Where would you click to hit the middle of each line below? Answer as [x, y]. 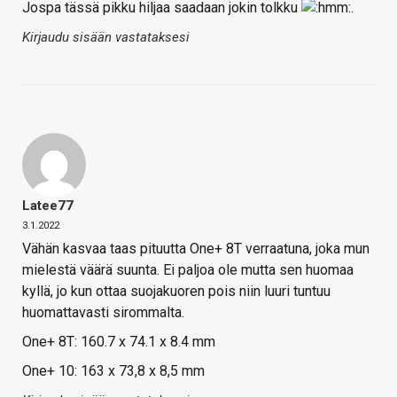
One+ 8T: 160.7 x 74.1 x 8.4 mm [119, 342]
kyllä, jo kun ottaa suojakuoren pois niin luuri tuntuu [176, 292]
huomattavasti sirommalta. [103, 313]
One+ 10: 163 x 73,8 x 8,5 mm [113, 371]
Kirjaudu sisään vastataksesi [106, 38]
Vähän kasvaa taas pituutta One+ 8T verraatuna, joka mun [196, 249]
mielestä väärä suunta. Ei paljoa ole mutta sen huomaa [188, 270]
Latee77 [48, 206]
